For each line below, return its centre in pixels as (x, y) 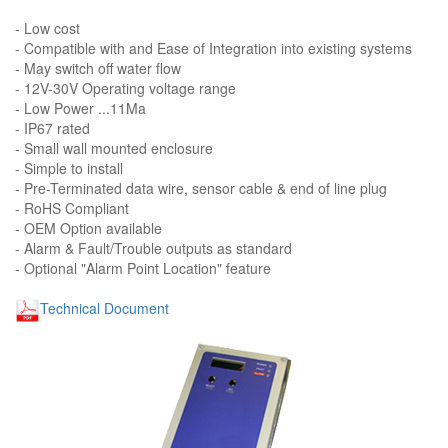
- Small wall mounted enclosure (114, 147)
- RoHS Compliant (72, 207)
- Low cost (47, 27)
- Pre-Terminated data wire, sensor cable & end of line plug (201, 187)
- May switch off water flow (98, 67)
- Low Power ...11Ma (80, 107)
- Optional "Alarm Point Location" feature (143, 267)
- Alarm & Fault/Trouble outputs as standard (153, 247)
